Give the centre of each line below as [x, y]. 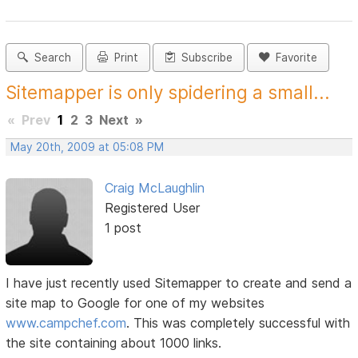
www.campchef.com [66, 322]
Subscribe [204, 58]
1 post [123, 228]
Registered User [152, 208]
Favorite [294, 58]
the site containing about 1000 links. [114, 342]
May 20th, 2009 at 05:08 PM [88, 147]
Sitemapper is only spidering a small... [168, 93]
